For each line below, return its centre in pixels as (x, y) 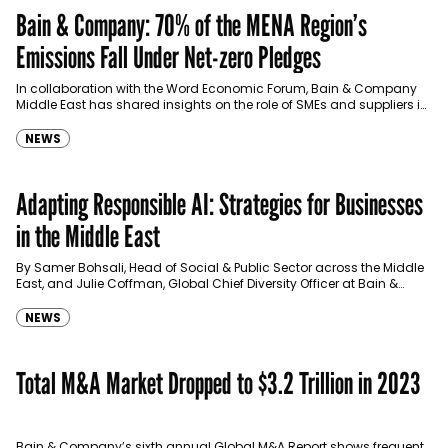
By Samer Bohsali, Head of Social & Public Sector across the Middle (220, 267)
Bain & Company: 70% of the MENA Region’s (191, 24)
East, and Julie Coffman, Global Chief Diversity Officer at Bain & (207, 283)
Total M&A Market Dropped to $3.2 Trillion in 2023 (218, 382)
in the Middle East (88, 235)
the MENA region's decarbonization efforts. (143, 120)
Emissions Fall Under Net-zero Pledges (168, 56)
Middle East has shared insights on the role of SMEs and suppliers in (222, 104)
